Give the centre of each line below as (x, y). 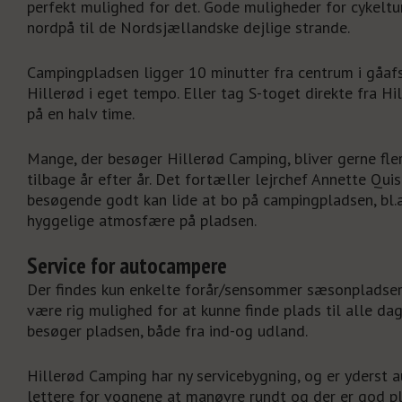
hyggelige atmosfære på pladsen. (142, 220)
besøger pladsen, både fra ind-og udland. (167, 330)
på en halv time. (81, 113)
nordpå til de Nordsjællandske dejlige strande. (188, 27)
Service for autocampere (127, 265)
